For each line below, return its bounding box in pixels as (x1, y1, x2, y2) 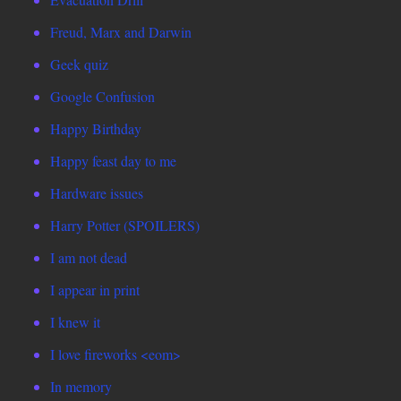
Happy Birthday (50, 119, 141, 139)
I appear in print (50, 280, 140, 300)
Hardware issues (50, 183, 143, 203)
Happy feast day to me (50, 151, 176, 171)
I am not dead (50, 248, 127, 268)
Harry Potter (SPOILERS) (50, 216, 200, 235)
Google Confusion (50, 87, 155, 107)
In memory (50, 377, 112, 397)
